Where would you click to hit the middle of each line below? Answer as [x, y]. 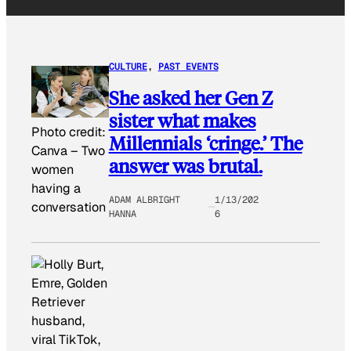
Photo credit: [69, 132]
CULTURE [128, 66]
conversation [69, 207]
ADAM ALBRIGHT [144, 200]
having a [56, 188]
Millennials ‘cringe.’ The [205, 143]
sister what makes [182, 121]
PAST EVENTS [188, 66]
